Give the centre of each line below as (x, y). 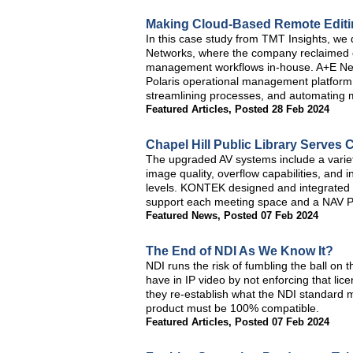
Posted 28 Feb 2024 (282, 109)
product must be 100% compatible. (232, 308)
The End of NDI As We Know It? (240, 251)
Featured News (182, 216)
